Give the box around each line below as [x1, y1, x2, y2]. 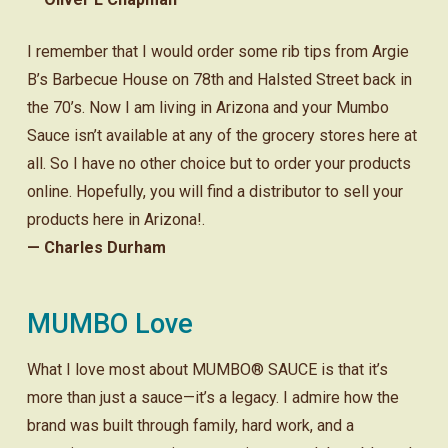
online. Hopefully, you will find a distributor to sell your [26, 181, 403, 201]
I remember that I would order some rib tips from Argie [26, 41, 409, 61]
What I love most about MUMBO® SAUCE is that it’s [26, 360, 388, 380]
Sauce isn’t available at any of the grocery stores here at [26, 125, 417, 145]
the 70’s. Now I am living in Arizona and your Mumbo [26, 97, 389, 117]
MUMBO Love [26, 307, 193, 340]
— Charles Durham [26, 237, 166, 257]
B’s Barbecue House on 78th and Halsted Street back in [26, 69, 412, 89]
